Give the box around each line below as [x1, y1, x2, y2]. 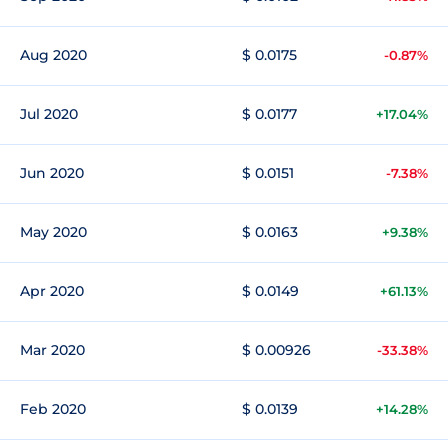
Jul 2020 [20, 105, 78, 123]
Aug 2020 [20, 46, 87, 64]
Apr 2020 [20, 282, 84, 300]
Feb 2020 [20, 400, 86, 418]
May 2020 [20, 223, 87, 241]
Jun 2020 [20, 164, 84, 182]
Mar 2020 [20, 341, 85, 359]
